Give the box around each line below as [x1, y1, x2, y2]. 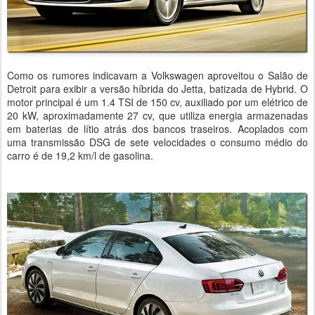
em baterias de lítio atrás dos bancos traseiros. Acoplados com [7, 121, 308, 136]
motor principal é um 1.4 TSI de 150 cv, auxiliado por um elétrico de [7, 94, 308, 109]
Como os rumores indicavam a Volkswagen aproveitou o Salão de [7, 67, 308, 82]
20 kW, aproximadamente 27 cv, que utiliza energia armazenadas [7, 108, 308, 122]
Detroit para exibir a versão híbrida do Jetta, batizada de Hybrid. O [7, 81, 308, 96]
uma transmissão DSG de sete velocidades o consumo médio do [7, 134, 308, 149]
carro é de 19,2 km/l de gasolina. [7, 148, 153, 162]
